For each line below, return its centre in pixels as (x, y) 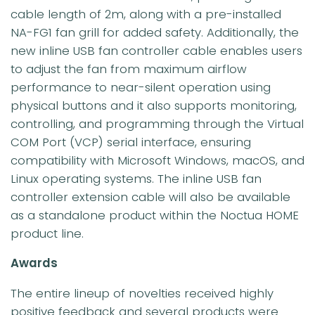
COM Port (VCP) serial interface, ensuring (131, 142)
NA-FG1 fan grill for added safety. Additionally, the (155, 32)
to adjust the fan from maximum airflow (129, 69)
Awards (34, 263)
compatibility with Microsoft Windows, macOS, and (157, 160)
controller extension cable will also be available (150, 197)
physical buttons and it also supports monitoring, (154, 105)
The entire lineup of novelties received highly (142, 294)
